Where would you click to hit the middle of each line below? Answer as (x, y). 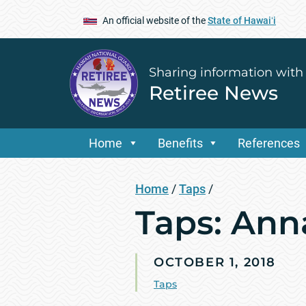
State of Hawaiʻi (242, 20)
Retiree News (213, 93)
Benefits (180, 143)
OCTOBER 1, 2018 (215, 263)
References (269, 143)
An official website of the (155, 20)
